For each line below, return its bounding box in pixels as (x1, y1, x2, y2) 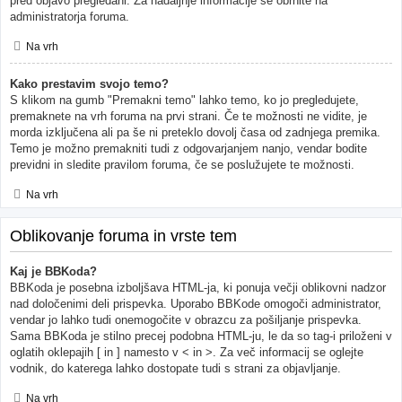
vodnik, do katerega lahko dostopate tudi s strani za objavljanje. (10, 362, 341, 376)
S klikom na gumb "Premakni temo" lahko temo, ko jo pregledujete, (10, 92, 359, 107)
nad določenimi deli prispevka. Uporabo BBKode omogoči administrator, (10, 297, 381, 311)
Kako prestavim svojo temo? (10, 76, 169, 91)
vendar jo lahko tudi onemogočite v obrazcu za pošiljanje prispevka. (10, 313, 362, 328)
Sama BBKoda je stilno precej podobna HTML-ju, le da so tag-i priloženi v (10, 329, 392, 344)
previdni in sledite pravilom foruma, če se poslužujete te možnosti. (10, 157, 354, 171)
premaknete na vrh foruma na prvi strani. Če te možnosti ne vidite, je (10, 109, 367, 123)
